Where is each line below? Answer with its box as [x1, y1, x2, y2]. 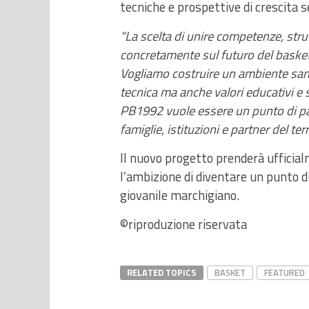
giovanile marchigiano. [120, 186, 239, 205]
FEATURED [264, 266, 305, 279]
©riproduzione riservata [120, 215, 247, 234]
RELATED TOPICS [127, 266, 197, 279]
